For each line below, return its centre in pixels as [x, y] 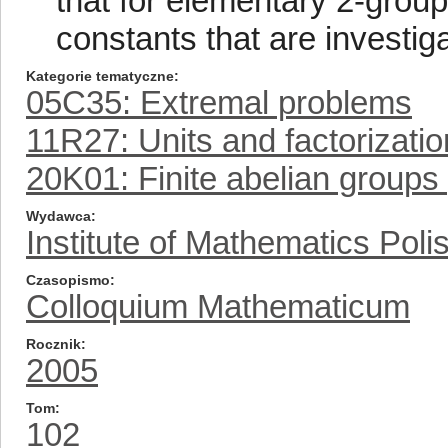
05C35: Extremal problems [219, 102]
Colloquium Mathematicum [218, 306]
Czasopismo [68, 280]
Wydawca [58, 216]
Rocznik [53, 344]
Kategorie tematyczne [100, 76]
